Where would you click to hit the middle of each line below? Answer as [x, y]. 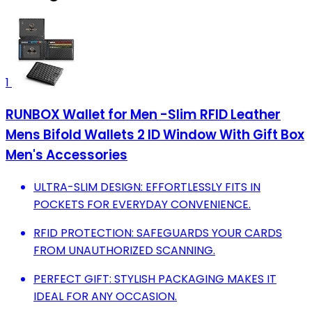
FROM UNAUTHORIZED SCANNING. [124, 250]
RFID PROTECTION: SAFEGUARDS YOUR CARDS [158, 233]
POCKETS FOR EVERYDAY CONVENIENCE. [142, 204]
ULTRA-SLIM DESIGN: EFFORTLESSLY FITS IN [147, 187]
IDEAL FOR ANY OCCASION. [105, 296]
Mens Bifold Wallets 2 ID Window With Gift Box [155, 135]
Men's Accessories [67, 155]
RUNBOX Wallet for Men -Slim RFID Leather [143, 115]
